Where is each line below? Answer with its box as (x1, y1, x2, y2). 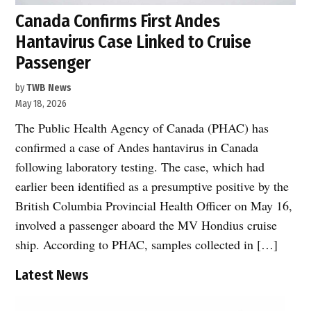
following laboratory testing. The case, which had (15, 158, 265, 175)
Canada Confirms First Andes (15, 10, 221, 32)
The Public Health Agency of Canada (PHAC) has (15, 119, 269, 136)
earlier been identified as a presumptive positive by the (15, 177, 289, 194)
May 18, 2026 (15, 97, 67, 110)
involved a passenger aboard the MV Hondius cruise (15, 216, 278, 233)
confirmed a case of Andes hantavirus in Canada (15, 138, 259, 155)
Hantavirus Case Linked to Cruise (15, 31, 252, 53)
